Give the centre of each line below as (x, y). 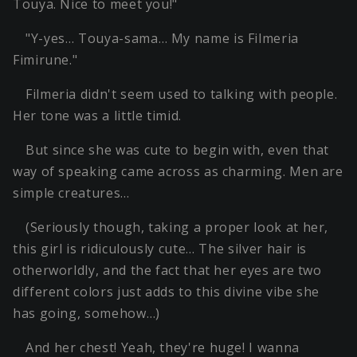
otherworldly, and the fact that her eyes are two (167, 271)
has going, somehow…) (86, 314)
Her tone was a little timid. (97, 116)
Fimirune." (45, 60)
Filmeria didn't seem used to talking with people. (182, 94)
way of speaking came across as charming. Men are (178, 172)
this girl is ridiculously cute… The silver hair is (160, 249)
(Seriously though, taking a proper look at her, (177, 228)
